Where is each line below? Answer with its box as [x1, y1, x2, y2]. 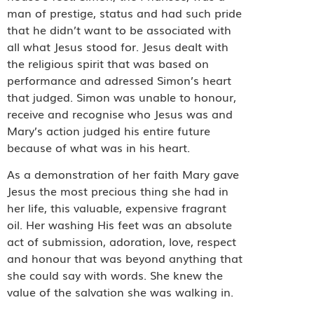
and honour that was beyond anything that [7, 250, 243, 267]
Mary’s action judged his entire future [7, 121, 210, 139]
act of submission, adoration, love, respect [7, 233, 236, 250]
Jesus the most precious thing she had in [7, 182, 228, 200]
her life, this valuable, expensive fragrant [7, 199, 226, 217]
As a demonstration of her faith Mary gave [7, 165, 239, 183]
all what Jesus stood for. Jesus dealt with [7, 37, 228, 55]
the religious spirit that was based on [7, 54, 209, 71]
